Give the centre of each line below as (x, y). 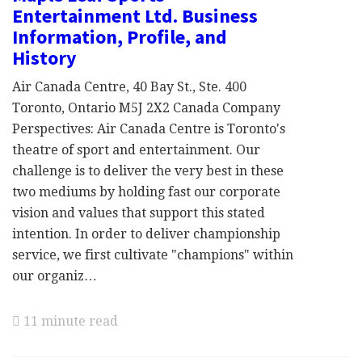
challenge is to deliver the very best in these (148, 171)
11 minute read (69, 321)
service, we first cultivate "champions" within (153, 255)
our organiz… (55, 276)
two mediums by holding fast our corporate (146, 192)
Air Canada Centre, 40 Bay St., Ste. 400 (129, 87)
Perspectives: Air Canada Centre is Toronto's (149, 129)
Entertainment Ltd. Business (135, 16)
